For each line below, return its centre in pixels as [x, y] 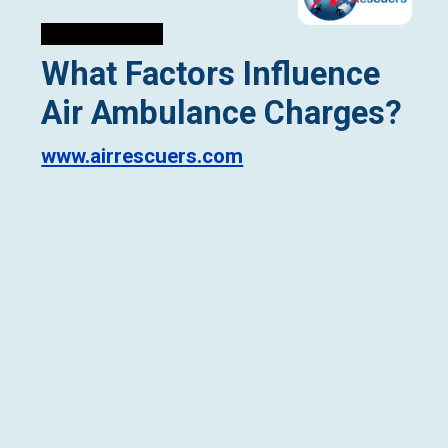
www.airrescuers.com [142, 155]
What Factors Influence [211, 74]
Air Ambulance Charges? [222, 113]
